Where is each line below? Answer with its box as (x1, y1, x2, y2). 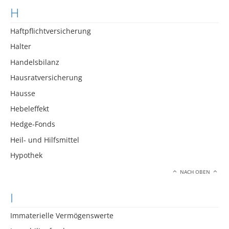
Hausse (10, 88, 35, 98)
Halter (10, 41, 31, 52)
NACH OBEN (178, 168, 212, 175)
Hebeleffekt (10, 103, 49, 113)
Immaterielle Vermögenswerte (10, 211, 113, 221)
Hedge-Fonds (10, 119, 55, 129)
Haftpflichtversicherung (10, 26, 91, 36)
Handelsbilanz (10, 57, 59, 67)
